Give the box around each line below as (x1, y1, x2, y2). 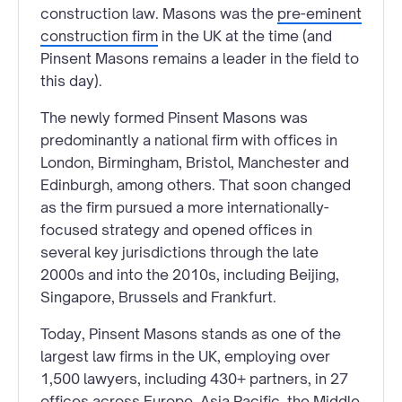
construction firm (40, 26, 158, 45)
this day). (40, 71, 102, 90)
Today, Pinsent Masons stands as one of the (40, 324, 341, 343)
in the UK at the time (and (158, 26, 332, 45)
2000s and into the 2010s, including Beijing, (40, 265, 339, 284)
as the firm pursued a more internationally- (40, 197, 329, 216)
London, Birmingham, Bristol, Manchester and (40, 153, 349, 171)
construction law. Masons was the (40, 4, 277, 22)
